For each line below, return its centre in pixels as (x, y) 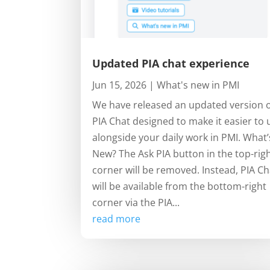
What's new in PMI (198, 85)
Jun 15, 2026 (120, 85)
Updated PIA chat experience (171, 63)
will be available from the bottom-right (180, 186)
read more (117, 218)
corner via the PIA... (136, 202)
